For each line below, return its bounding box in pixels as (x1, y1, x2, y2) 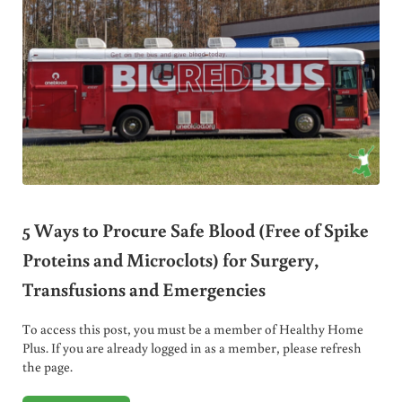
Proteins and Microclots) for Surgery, (22, 246, 319, 272)
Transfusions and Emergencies (22, 275, 266, 301)
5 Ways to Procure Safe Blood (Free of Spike (22, 216, 369, 242)
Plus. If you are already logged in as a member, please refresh (22, 339, 362, 357)
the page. (22, 358, 73, 376)
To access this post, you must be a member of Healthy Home (22, 320, 363, 338)
